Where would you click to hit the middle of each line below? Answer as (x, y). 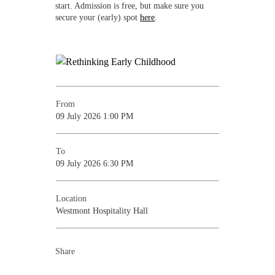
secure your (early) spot (98, 17)
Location (72, 198)
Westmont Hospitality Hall (102, 210)
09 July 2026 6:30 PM (95, 163)
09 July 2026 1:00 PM (95, 116)
